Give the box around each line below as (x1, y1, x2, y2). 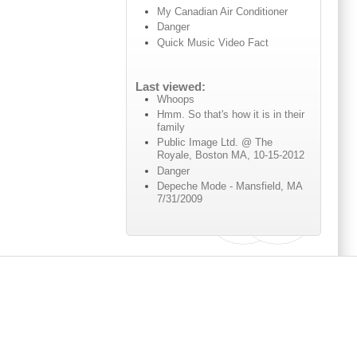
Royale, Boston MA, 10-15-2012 (157, 149, 305, 162)
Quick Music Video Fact (157, 36, 269, 49)
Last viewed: (135, 80, 206, 93)
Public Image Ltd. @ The (157, 136, 273, 149)
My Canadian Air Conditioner (157, 6, 288, 18)
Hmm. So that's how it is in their (157, 108, 305, 121)
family (157, 121, 186, 134)
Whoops (157, 92, 195, 105)
